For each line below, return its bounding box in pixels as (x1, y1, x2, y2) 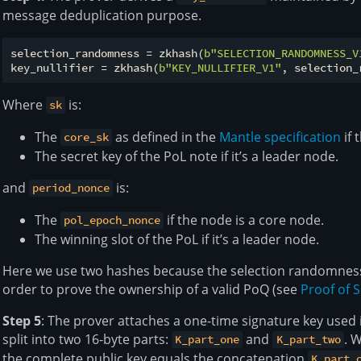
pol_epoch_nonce (64, 213, 161, 228)
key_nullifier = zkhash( (10, 60, 159, 75)
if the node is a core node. (164, 210, 325, 229)
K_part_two (276, 332, 341, 347)
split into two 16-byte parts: (2, 330, 172, 348)
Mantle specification (219, 127, 342, 146)
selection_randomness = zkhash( (10, 45, 204, 60)
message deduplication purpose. (2, 6, 201, 24)
